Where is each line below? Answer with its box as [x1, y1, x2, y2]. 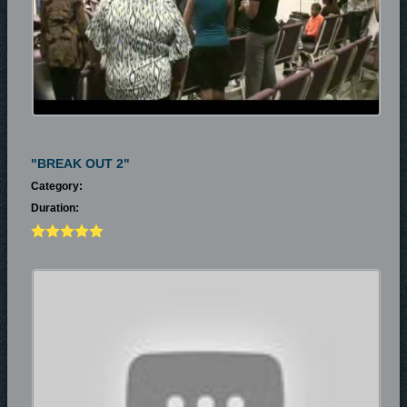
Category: [31, 180, 83, 193]
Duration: [31, 202, 79, 214]
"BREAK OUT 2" [31, 156, 130, 171]
